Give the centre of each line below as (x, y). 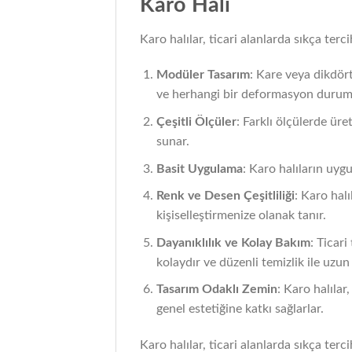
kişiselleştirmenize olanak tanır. (241, 216)
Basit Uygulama (199, 169)
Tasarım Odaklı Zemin (216, 290)
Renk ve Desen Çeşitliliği (225, 196)
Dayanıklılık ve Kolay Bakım (233, 242)
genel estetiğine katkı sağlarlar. (240, 309)
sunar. (172, 141)
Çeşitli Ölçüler (196, 121)
